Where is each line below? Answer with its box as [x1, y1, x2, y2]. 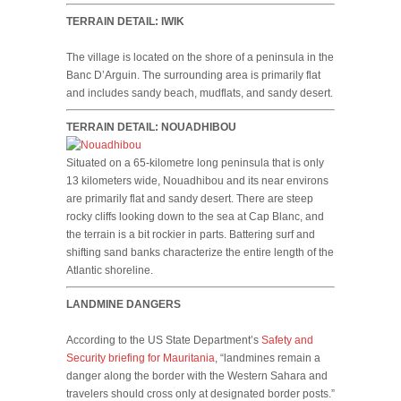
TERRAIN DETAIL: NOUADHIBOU [66, 120, 236, 133]
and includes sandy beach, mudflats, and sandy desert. [66, 86, 333, 99]
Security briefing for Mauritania [66, 351, 215, 364]
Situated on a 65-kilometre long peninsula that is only [66, 156, 324, 169]
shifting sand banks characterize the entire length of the [66, 245, 334, 259]
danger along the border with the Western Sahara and [66, 369, 328, 382]
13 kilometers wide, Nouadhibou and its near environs [66, 174, 328, 187]
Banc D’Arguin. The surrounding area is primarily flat [66, 68, 320, 81]
